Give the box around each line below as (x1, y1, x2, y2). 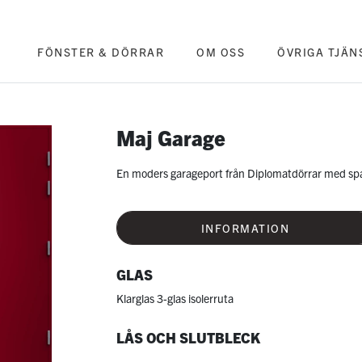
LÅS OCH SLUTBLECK (116, 327, 260, 347)
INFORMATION (200, 221, 289, 236)
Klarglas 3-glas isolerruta (116, 291, 234, 306)
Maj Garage (116, 124, 225, 151)
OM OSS (196, 44, 246, 59)
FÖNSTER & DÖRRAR (37, 44, 165, 59)
